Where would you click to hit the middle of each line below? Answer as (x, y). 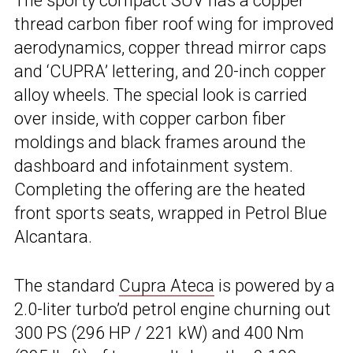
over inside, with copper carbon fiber (150, 118)
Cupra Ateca (167, 285)
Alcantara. (53, 236)
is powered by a (275, 285)
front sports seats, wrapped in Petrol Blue (171, 213)
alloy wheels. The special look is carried (161, 95)
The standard (67, 285)
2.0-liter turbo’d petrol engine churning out (173, 309)
